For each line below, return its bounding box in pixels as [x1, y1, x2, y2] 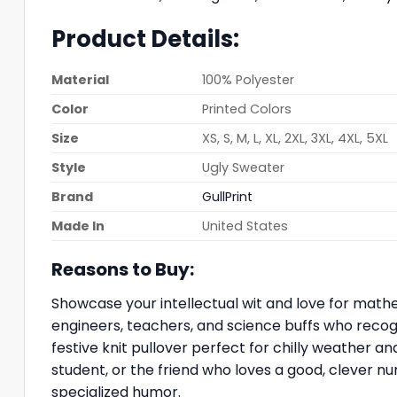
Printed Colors [202, 99, 292, 118]
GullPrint [202, 187, 253, 206]
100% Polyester [202, 70, 295, 89]
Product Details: [51, 23, 244, 56]
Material [51, 70, 109, 89]
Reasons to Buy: [51, 256, 194, 282]
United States [202, 216, 289, 235]
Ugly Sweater [202, 158, 285, 176]
